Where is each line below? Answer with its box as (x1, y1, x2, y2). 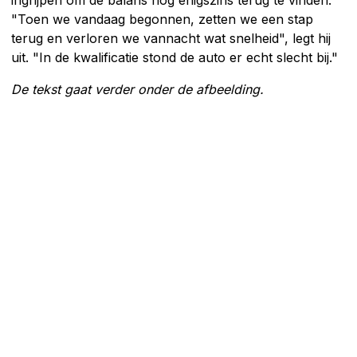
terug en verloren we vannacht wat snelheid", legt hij (11, 29, 331, 46)
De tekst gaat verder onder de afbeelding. (11, 80, 264, 97)
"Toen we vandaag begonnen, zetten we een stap (11, 10, 313, 27)
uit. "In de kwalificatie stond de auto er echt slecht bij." (11, 49, 338, 65)
